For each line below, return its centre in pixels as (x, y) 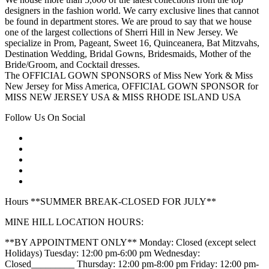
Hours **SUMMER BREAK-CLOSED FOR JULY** (110, 202)
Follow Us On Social (45, 118)
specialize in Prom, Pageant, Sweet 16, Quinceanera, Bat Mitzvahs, (132, 43)
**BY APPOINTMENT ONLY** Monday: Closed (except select (130, 243)
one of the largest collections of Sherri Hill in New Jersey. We (121, 32)
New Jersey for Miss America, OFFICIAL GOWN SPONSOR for (131, 86)
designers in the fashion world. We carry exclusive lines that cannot (132, 11)
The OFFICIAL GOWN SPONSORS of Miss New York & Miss (129, 76)
